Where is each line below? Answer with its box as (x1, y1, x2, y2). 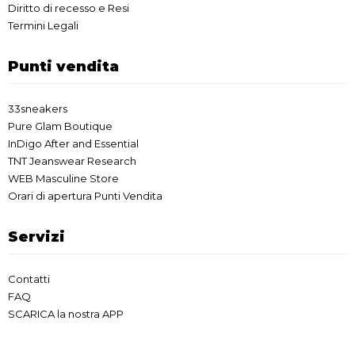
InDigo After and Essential (8, 137, 139, 151)
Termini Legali (8, 19, 78, 32)
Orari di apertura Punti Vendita (8, 189, 162, 203)
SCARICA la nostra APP (8, 307, 124, 321)
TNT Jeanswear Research (8, 155, 136, 168)
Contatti (8, 273, 50, 286)
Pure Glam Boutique (8, 120, 113, 133)
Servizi (8, 228, 65, 246)
